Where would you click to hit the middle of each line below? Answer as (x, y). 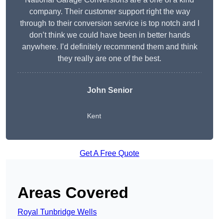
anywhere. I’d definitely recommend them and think (109, 47)
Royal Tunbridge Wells (57, 212)
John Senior (109, 90)
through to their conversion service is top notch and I (109, 23)
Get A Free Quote (109, 153)
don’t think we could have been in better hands (109, 35)
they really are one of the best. (109, 59)
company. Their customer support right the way (109, 12)
